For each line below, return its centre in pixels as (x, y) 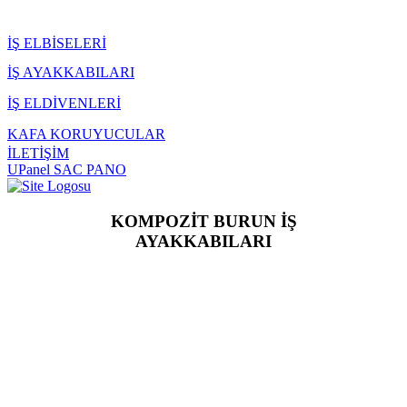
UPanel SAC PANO (67, 169)
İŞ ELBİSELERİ (57, 43)
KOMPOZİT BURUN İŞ (203, 221)
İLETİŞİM (38, 153)
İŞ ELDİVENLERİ (64, 103)
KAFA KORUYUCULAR (86, 134)
